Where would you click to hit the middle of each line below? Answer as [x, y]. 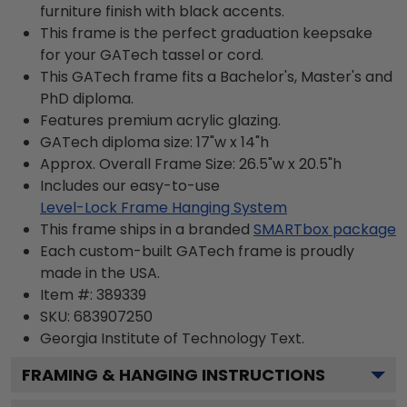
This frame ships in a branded [145, 229]
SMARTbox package [325, 229]
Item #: [68, 294]
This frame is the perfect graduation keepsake [206, 33]
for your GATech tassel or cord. [152, 55]
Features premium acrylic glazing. [160, 120]
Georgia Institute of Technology [153, 338]
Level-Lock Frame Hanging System [164, 207]
